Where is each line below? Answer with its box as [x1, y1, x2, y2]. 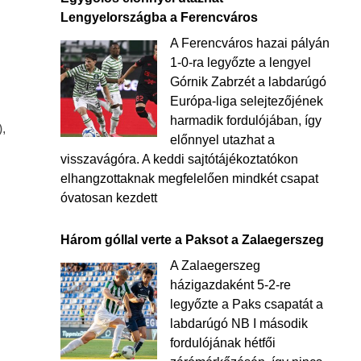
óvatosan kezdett [60, 191, 157, 205]
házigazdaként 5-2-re [169, 278, 291, 292]
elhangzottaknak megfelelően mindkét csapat [60, 172, 318, 185]
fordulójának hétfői [169, 336, 276, 350]
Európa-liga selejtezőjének [169, 94, 323, 108]
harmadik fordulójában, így [169, 114, 322, 127]
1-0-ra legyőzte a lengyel [169, 56, 311, 69]
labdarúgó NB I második [169, 317, 308, 330]
